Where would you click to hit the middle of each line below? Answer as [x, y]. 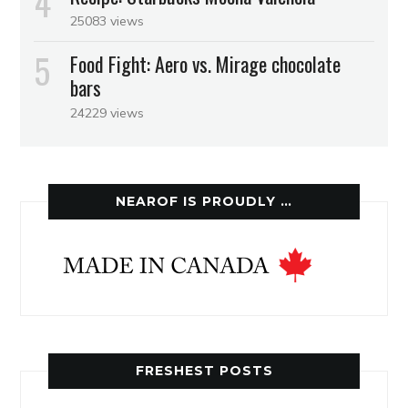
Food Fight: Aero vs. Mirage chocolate [206, 64]
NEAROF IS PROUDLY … [204, 202]
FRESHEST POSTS [204, 371]
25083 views [107, 21]
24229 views [107, 113]
